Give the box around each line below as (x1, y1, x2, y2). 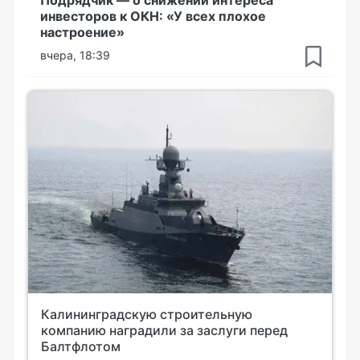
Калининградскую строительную (41, 305, 252, 322)
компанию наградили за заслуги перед (41, 321, 288, 338)
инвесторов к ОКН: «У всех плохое (40, 7, 266, 24)
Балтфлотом (41, 337, 121, 354)
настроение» (40, 23, 125, 40)
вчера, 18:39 (40, 47, 110, 62)
